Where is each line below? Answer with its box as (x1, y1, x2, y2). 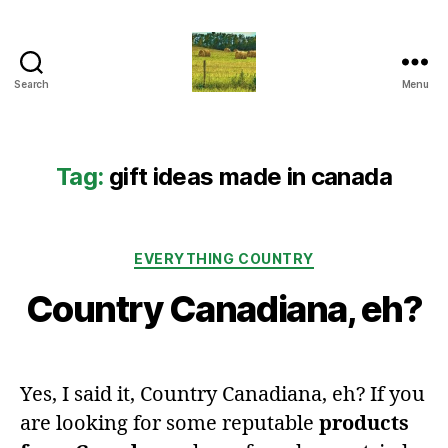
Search (14, 78, 49, 90)
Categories (223, 244, 312, 265)
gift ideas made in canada (108, 162, 392, 191)
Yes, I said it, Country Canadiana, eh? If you (20, 381, 425, 407)
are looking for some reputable (20, 410, 319, 436)
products (319, 410, 409, 436)
